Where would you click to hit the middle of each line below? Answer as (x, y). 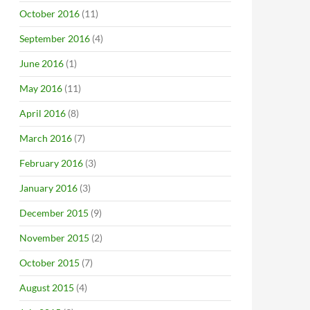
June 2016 (42, 63)
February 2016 (51, 163)
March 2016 (46, 138)
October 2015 (49, 263)
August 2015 (47, 288)
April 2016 (43, 113)
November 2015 (54, 238)
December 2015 (54, 213)
